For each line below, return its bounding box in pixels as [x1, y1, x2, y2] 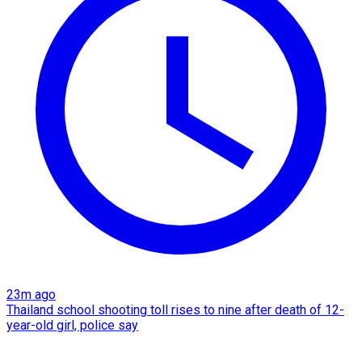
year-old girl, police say [6, 317, 138, 333]
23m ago [6, 286, 56, 302]
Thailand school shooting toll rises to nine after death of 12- [6, 301, 344, 318]
